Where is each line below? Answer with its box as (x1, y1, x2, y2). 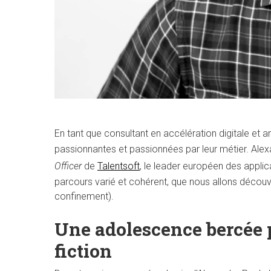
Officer (54, 160, 82, 172)
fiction (54, 238, 112, 263)
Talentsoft (97, 160, 140, 172)
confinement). (54, 190, 114, 202)
